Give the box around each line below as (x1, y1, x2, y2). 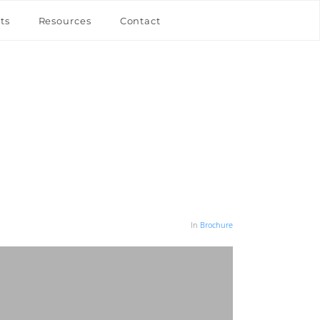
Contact (119, 14, 161, 26)
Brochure (200, 219, 233, 230)
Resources (38, 14, 91, 26)
